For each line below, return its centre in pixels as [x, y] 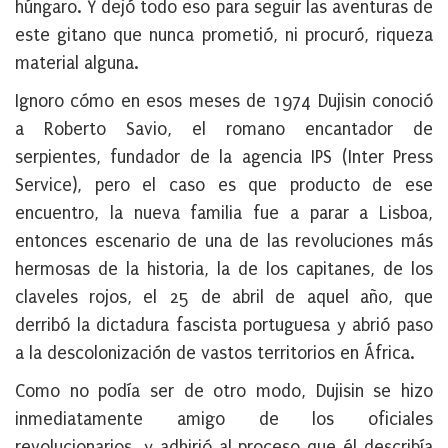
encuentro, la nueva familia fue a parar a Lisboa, [224, 213]
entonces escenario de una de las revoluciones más [224, 241]
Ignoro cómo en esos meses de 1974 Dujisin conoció [224, 101]
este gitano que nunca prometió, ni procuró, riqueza [224, 35]
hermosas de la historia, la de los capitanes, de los [224, 269]
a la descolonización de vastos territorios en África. [215, 353]
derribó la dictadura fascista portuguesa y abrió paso [224, 325]
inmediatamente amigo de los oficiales [224, 419]
